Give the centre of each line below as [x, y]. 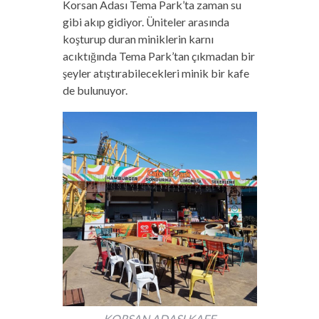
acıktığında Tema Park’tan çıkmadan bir [158, 56]
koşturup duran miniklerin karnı [138, 38]
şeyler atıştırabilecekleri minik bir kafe [156, 73]
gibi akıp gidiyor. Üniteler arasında [146, 21]
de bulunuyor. [95, 90]
